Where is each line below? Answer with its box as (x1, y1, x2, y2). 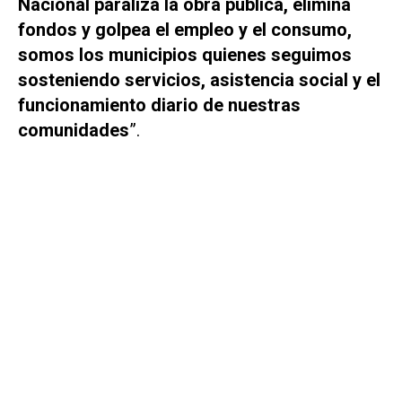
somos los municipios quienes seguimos (18, 44, 352, 66)
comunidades (18, 119, 129, 142)
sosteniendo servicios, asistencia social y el (18, 69, 380, 92)
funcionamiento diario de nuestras (18, 94, 301, 117)
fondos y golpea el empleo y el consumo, (18, 19, 352, 41)
